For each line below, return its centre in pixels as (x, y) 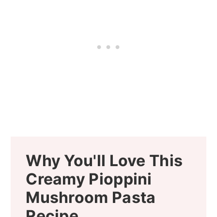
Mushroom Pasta (91, 198)
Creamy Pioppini (89, 179)
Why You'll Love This (104, 161)
